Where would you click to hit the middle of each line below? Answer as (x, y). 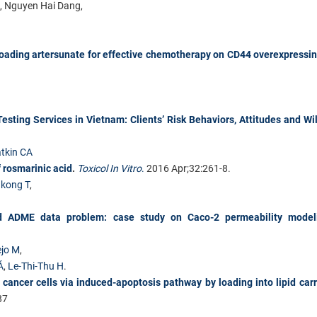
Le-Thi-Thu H (36, 266)
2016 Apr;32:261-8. (188, 168)
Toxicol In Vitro (109, 168)
